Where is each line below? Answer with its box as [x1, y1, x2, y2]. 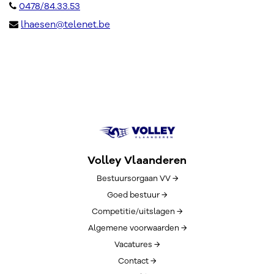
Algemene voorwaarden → [87, 223, 187, 234]
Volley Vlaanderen [87, 153, 187, 168]
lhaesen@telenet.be [21, 18, 110, 31]
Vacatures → [114, 239, 160, 251]
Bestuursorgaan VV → [96, 173, 178, 185]
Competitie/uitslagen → [92, 206, 182, 218]
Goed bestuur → [107, 190, 167, 201]
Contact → [118, 256, 156, 267]
